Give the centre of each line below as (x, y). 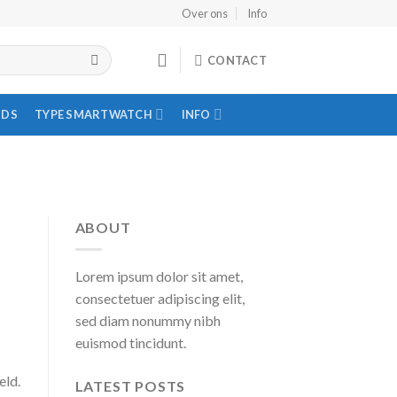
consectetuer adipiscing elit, (160, 298)
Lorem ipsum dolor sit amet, (159, 276)
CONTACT (237, 60)
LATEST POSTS (130, 385)
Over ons (204, 13)
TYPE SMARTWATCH (93, 114)
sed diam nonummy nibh (148, 320)
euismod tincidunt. (130, 342)
